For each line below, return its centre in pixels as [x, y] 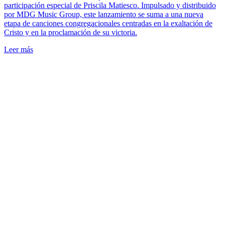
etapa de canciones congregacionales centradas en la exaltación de [108, 23]
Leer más [19, 49]
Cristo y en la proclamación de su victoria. [71, 32]
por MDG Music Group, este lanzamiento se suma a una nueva [104, 14]
